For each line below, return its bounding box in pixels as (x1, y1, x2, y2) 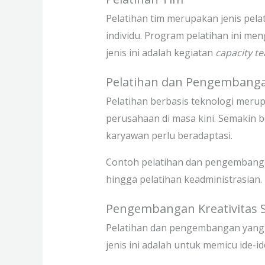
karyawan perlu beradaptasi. (105, 128, 232, 142)
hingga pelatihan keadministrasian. (105, 172, 262, 186)
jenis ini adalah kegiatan (105, 46, 215, 59)
